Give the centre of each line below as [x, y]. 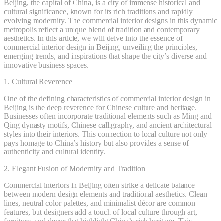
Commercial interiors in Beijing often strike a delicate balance [99, 185]
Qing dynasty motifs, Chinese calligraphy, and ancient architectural [108, 125]
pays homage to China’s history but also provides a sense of [96, 143]
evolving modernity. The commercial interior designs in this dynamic [110, 20]
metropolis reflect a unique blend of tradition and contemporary [102, 29]
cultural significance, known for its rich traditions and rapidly [98, 11]
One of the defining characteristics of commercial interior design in [107, 98]
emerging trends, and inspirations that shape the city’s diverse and [105, 56]
